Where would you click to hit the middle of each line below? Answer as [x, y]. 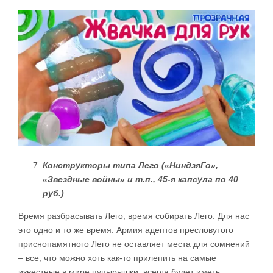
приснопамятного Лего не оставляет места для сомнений [134, 243]
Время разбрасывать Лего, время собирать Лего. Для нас [134, 215]
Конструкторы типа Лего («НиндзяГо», [130, 165]
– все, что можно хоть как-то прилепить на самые [117, 257]
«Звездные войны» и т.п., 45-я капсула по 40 [140, 179]
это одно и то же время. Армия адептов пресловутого [126, 229]
